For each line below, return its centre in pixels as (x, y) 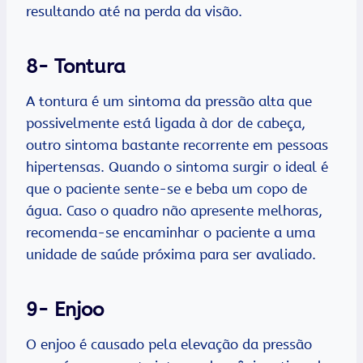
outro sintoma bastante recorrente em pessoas (177, 145)
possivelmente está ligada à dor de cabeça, (166, 124)
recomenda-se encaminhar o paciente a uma (171, 233)
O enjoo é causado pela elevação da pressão (169, 345)
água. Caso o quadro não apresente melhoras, (174, 211)
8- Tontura (76, 67)
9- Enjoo (65, 310)
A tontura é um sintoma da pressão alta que (169, 102)
